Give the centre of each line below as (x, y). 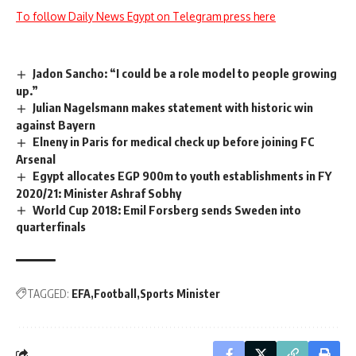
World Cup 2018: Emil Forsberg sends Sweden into (167, 209)
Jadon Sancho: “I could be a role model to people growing (185, 73)
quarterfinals (51, 227)
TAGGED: (48, 294)
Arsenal (36, 159)
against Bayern (56, 124)
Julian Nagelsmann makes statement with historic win (173, 107)
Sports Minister (180, 294)
